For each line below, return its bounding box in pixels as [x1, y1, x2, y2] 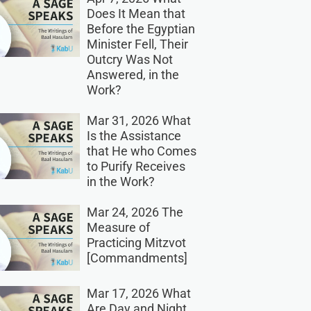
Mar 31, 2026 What [86, 112, 191, 128]
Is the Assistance [86, 128, 181, 143]
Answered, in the [86, 67, 179, 82]
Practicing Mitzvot [86, 235, 186, 250]
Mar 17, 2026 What [86, 285, 191, 301]
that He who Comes [86, 143, 196, 158]
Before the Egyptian [86, 21, 195, 36]
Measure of [86, 219, 150, 235]
